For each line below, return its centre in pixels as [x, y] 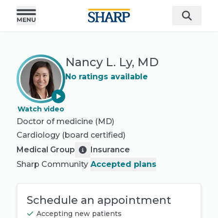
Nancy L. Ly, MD [112, 62]
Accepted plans [123, 164]
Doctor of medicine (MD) [65, 121]
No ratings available [107, 77]
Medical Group [46, 150]
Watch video [41, 109]
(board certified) [94, 135]
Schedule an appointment [99, 200]
